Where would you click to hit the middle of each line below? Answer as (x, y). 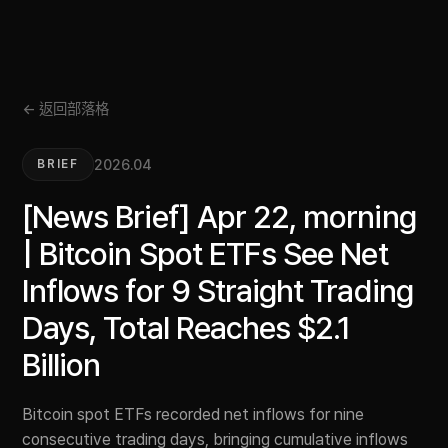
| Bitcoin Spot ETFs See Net (205, 254)
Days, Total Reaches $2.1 (186, 328)
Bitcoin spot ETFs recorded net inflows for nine (193, 414)
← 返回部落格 (65, 108)
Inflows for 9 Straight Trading (217, 291)
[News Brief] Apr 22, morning (219, 217)
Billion (61, 365)
